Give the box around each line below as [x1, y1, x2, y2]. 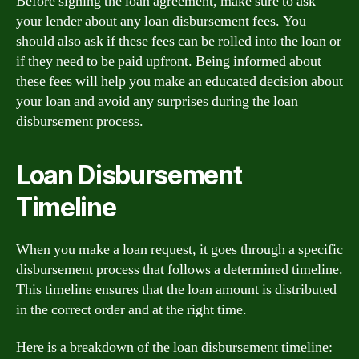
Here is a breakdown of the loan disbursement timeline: [16, 338, 333, 357]
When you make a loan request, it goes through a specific [16, 240, 343, 259]
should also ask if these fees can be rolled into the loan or [16, 31, 341, 50]
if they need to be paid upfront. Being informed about [16, 51, 321, 71]
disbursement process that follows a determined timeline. [16, 260, 343, 279]
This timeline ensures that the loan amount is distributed [16, 280, 337, 299]
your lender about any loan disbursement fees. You [16, 11, 306, 30]
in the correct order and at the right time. [16, 300, 247, 319]
